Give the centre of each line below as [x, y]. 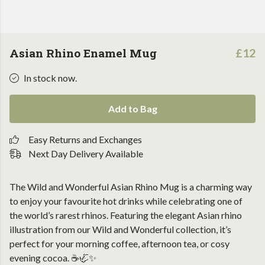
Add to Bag [132, 109]
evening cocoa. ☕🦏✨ [53, 258]
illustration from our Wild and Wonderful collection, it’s [120, 229]
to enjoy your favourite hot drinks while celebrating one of [126, 201]
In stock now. [50, 78]
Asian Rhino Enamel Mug [83, 53]
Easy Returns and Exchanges [85, 139]
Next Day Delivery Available [86, 153]
